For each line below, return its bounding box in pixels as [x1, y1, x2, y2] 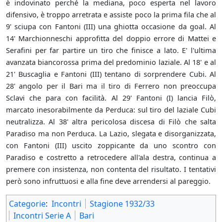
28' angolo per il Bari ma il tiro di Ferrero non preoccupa [6, 81, 216, 91]
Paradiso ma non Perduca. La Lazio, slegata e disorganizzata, [6, 128, 216, 139]
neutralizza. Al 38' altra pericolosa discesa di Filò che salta [6, 116, 216, 127]
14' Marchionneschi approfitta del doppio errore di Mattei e [6, 33, 216, 44]
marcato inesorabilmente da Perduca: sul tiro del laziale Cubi [6, 105, 216, 115]
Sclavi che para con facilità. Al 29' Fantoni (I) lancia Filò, [6, 93, 216, 103]
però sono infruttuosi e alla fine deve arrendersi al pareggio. [6, 176, 211, 186]
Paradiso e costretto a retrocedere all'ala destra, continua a [6, 152, 216, 163]
